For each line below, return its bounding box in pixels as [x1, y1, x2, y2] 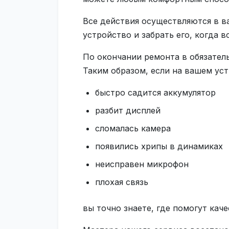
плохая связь [95, 177, 148, 187]
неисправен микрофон [95, 159, 189, 169]
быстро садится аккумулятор [95, 87, 216, 98]
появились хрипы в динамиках [95, 141, 223, 151]
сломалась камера [95, 123, 171, 133]
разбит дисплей [95, 105, 161, 116]
